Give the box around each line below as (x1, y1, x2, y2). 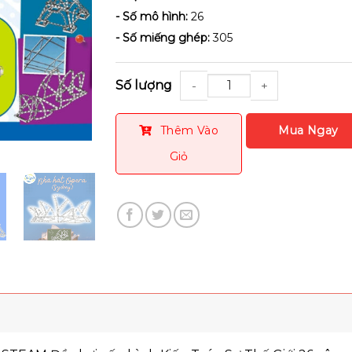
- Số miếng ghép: (115, 30, 214, 45)
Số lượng (115, 86, 167, 101)
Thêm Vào (159, 123, 219, 138)
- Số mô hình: (115, 9, 192, 24)
